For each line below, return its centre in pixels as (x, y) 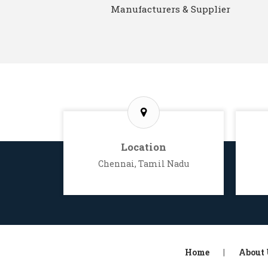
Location (144, 147)
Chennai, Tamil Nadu (144, 163)
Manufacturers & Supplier (170, 9)
